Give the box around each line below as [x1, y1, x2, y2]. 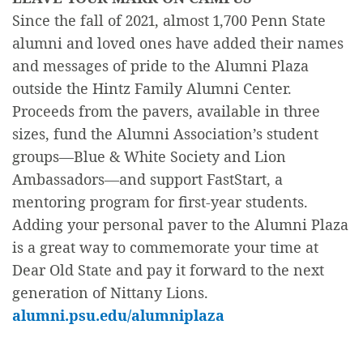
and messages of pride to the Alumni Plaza [12, 56, 309, 76]
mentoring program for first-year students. [12, 192, 308, 212]
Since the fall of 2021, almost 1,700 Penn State [12, 11, 326, 31]
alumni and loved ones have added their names [12, 33, 344, 53]
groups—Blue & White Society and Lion [12, 147, 286, 167]
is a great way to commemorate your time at [12, 237, 318, 258]
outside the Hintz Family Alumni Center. [12, 79, 292, 99]
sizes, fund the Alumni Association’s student [12, 124, 318, 144]
